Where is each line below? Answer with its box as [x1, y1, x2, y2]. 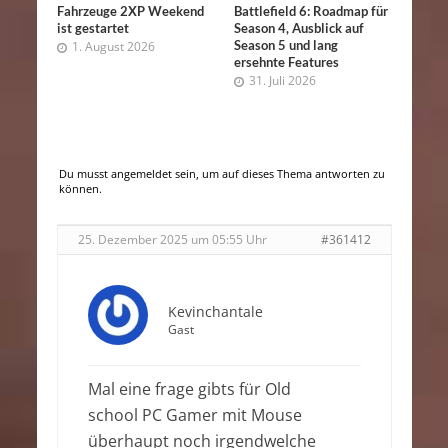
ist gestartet [56, 20, 129, 36]
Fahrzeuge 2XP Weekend [56, 3, 204, 19]
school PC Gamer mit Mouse [87, 403, 302, 426]
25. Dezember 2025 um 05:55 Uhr [77, 231, 267, 247]
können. [58, 181, 102, 196]
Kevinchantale [167, 301, 263, 321]
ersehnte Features [234, 54, 339, 70]
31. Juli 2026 [249, 72, 316, 88]
